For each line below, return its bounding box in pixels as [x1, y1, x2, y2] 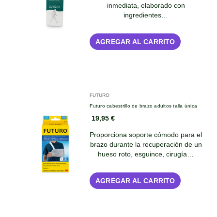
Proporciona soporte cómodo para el [90, 130, 202, 139]
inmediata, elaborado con [107, 1, 185, 9]
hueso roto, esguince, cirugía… [98, 150, 194, 158]
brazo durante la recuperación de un [90, 140, 202, 148]
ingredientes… [124, 11, 169, 19]
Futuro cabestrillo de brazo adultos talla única [90, 103, 198, 108]
